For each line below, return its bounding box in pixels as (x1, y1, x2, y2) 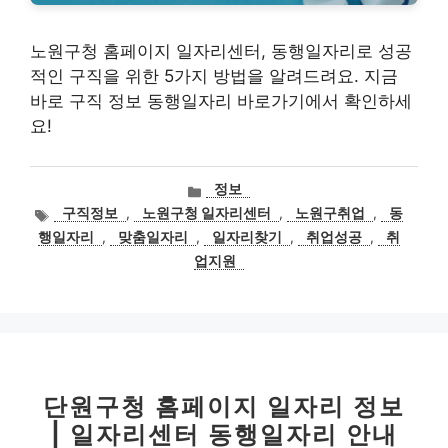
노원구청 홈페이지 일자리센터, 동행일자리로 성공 (30, 41, 412, 61)
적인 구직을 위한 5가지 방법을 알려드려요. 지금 (30, 66, 398, 86)
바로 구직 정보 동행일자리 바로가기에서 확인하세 (30, 91, 412, 111)
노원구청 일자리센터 (141, 205, 271, 222)
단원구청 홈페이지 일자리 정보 (43, 392, 405, 422)
